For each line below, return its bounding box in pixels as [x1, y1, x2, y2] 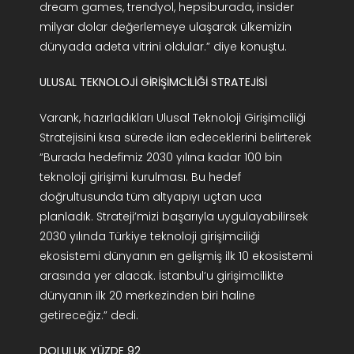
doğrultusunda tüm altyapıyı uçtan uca [39, 189, 262, 205]
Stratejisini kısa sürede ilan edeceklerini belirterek [39, 130, 311, 146]
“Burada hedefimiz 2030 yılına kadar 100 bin [39, 149, 282, 166]
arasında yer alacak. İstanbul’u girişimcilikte [39, 268, 284, 284]
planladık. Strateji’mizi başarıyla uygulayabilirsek [39, 209, 308, 225]
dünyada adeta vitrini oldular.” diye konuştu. [39, 39, 287, 55]
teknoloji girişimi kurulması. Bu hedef [39, 169, 241, 186]
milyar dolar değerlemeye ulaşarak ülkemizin [39, 19, 292, 36]
